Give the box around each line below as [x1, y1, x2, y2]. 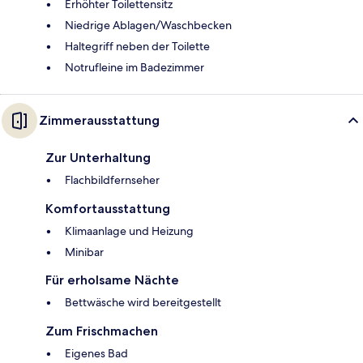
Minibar [65, 244, 104, 259]
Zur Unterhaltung [45, 149, 151, 165]
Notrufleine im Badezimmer [65, 59, 204, 75]
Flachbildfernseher [65, 172, 160, 187]
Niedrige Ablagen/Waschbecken [65, 17, 232, 32]
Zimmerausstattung [39, 112, 160, 128]
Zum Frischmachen [45, 322, 158, 339]
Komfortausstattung [45, 200, 170, 216]
